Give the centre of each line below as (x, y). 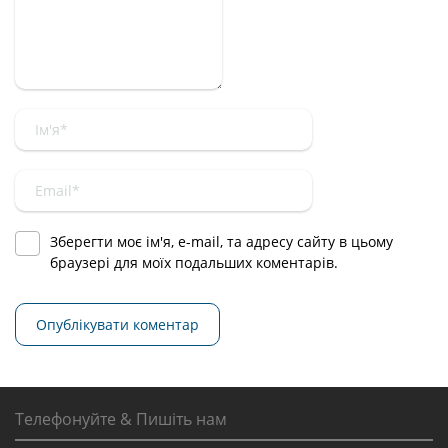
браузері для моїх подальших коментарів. (194, 262)
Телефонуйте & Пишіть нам (121, 418)
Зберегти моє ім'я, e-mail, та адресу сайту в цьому (221, 241)
